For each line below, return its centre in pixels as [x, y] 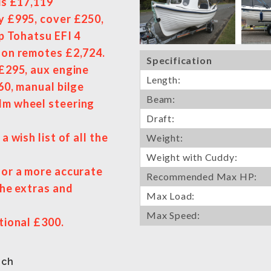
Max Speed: [173, 215]
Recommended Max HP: [202, 177]
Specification [179, 60]
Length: [164, 80]
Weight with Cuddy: [192, 157]
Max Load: [171, 196]
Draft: [161, 119]
